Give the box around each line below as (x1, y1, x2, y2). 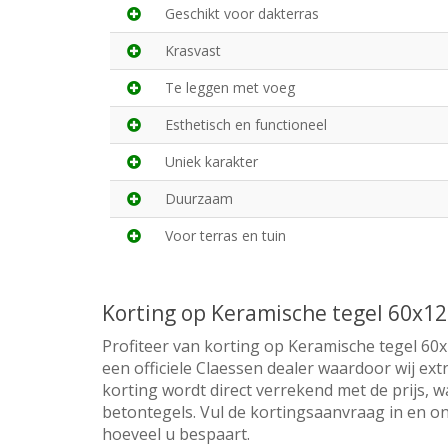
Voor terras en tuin (165, 226, 286, 246)
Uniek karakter (165, 152, 258, 172)
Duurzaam (165, 189, 233, 209)
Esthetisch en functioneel (165, 115, 327, 135)
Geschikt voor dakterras (165, 4, 319, 24)
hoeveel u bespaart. (102, 423, 250, 446)
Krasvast (165, 41, 221, 61)
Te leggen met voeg (165, 78, 295, 98)
